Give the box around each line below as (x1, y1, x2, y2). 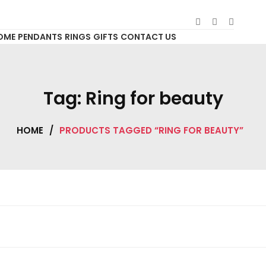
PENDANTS (17, 31, 62, 43)
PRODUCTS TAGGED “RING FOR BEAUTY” (59, 124, 243, 137)
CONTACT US (120, 31, 176, 43)
